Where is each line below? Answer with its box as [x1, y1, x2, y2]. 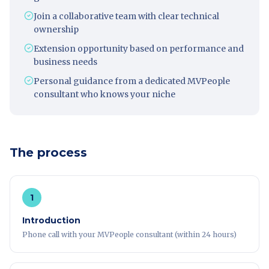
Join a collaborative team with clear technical [34, 11, 219, 22]
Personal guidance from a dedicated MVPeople [34, 76, 230, 86]
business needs [34, 56, 97, 67]
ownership [34, 24, 79, 35]
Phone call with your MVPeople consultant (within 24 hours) [22, 230, 237, 239]
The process [10, 145, 87, 160]
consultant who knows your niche [34, 89, 175, 100]
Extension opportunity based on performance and [34, 43, 244, 54]
